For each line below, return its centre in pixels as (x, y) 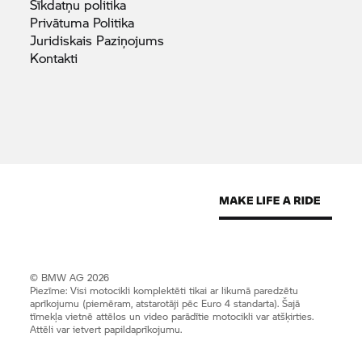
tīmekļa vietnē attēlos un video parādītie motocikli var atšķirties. (172, 316)
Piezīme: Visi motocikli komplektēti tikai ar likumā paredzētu (164, 290)
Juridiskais (63, 40)
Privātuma (62, 22)
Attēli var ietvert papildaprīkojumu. (106, 329)
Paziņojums (130, 40)
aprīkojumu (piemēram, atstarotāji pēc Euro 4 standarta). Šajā (165, 303)
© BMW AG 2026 (70, 278)
